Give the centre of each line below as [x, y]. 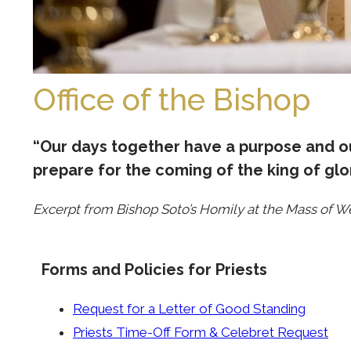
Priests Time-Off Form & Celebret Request [201, 333]
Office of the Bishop [172, 99]
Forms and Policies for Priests [154, 270]
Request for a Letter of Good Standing [189, 309]
